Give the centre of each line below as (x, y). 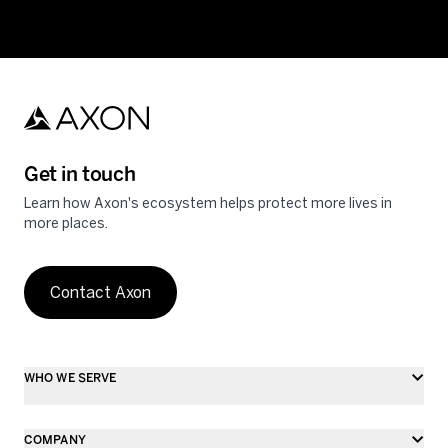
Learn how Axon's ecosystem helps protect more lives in (208, 204)
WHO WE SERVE (70, 378)
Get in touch (80, 174)
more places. (66, 224)
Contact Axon (100, 293)
